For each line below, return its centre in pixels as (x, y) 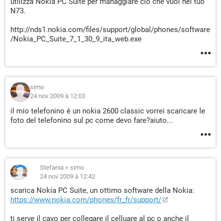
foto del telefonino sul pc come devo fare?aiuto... (92, 120)
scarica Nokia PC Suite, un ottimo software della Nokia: (102, 190)
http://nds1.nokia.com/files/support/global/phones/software (110, 30)
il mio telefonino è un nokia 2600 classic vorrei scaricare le (108, 111)
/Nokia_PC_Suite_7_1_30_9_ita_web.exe (76, 39)
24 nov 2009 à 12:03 (58, 96)
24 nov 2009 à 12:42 (68, 176)
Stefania (52, 167)
